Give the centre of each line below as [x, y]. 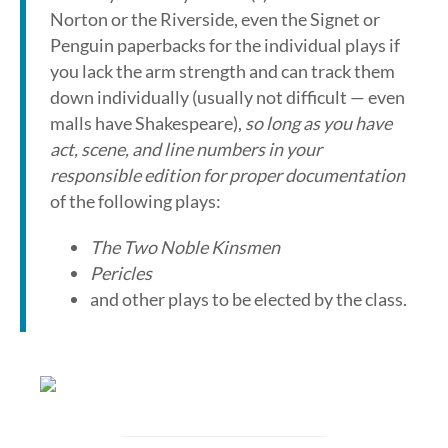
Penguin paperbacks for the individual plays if [225, 45]
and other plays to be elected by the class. [248, 299]
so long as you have [318, 123]
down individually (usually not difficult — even [227, 97]
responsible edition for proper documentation [227, 175]
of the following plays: [135, 201]
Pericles [121, 273]
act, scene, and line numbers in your [186, 149]
